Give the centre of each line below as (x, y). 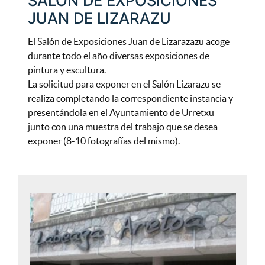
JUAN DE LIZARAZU (99, 18)
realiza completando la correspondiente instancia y (130, 98)
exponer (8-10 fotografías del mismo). (104, 141)
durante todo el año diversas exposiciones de (118, 56)
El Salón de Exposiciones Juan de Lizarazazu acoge (128, 42)
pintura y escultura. (67, 70)
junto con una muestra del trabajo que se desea (122, 127)
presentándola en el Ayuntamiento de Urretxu (121, 113)
